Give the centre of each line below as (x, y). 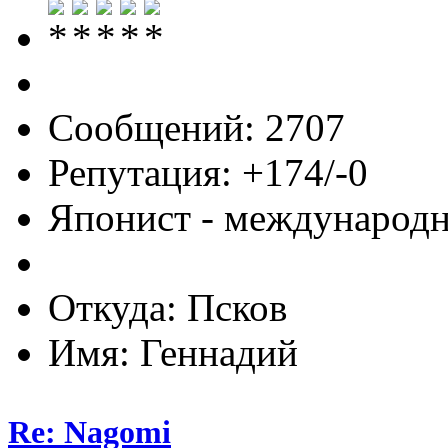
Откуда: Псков (167, 308)
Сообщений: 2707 (196, 128)
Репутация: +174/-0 (208, 173)
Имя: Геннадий (173, 353)
